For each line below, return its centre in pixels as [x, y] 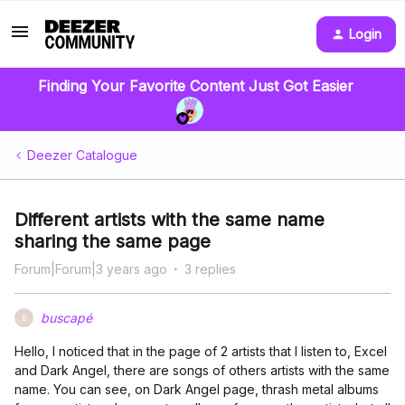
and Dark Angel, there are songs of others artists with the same [202, 370]
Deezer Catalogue [82, 155]
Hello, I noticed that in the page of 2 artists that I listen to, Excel [201, 351]
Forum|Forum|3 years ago [91, 269]
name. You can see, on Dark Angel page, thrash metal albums [197, 389]
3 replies [210, 269]
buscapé [66, 318]
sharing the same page [113, 241]
